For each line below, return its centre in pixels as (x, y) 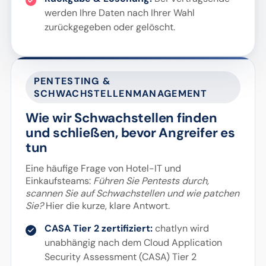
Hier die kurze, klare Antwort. (106, 206)
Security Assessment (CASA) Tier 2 (120, 257)
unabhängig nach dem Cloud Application (133, 243)
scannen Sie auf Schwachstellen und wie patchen (132, 193)
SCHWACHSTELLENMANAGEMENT (121, 94)
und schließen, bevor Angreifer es (130, 133)
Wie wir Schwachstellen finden (121, 118)
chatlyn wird (180, 228)
